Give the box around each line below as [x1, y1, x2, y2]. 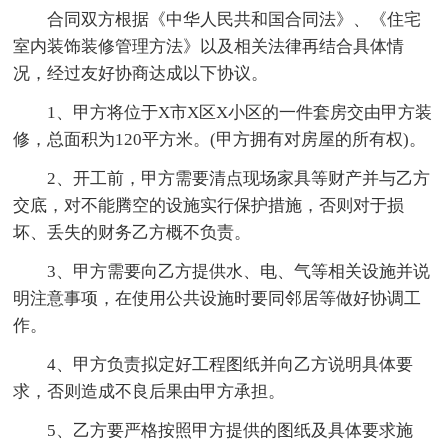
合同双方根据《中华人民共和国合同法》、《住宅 [47, 9, 422, 29]
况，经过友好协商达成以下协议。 [13, 63, 269, 83]
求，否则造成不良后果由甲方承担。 [13, 381, 286, 401]
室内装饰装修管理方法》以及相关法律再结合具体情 [13, 36, 405, 56]
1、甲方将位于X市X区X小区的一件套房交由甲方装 [47, 102, 433, 122]
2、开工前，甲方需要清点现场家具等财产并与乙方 [47, 168, 431, 188]
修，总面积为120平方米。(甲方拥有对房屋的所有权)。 [13, 129, 427, 149]
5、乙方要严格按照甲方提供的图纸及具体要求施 [47, 420, 414, 440]
